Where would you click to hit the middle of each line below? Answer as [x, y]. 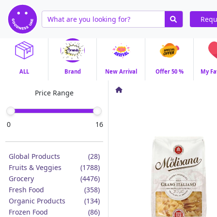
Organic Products [37, 201]
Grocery [21, 178]
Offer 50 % [169, 71]
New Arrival [121, 71]
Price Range [54, 93]
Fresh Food [26, 189]
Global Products [34, 156]
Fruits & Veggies [35, 167]
